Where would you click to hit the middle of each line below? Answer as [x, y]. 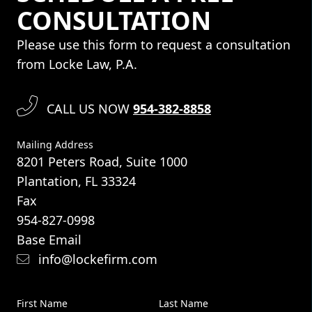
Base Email [49, 240]
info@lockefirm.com [96, 259]
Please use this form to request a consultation [154, 45]
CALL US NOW [88, 109]
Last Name [184, 304]
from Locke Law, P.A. [77, 64]
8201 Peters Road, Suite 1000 [102, 162]
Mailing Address [55, 145]
